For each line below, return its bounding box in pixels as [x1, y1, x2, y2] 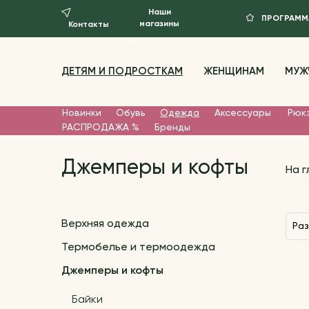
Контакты [68, 20, 109, 29]
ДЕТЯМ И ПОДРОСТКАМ [61, 66, 183, 77]
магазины [139, 20, 180, 29]
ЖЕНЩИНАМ [203, 66, 264, 77]
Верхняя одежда [61, 218, 149, 230]
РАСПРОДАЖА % [61, 122, 139, 132]
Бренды [154, 122, 190, 132]
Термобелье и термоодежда [61, 241, 215, 253]
